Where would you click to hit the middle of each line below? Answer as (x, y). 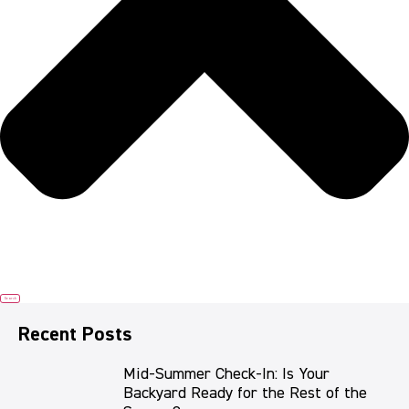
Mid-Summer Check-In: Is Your (226, 375)
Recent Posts (75, 336)
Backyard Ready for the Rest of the (245, 394)
